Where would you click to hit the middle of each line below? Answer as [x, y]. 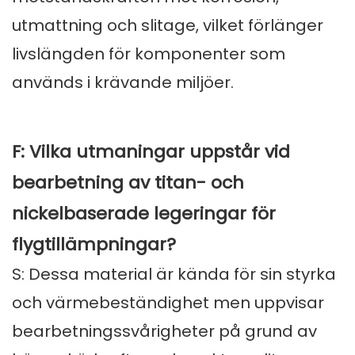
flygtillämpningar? [94, 245]
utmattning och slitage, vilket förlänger [168, 26]
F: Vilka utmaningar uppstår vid [151, 152]
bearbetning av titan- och [128, 183]
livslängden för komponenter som [149, 54]
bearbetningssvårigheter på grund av [164, 332]
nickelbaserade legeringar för [144, 214]
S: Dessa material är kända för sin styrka [174, 275]
